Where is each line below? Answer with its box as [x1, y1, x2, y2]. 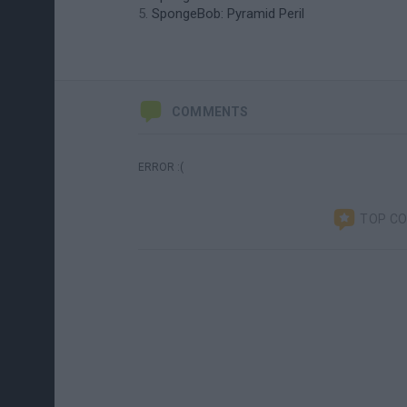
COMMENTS [172, 104, 249, 119]
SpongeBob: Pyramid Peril [152, 5, 304, 22]
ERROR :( [138, 161, 184, 174]
